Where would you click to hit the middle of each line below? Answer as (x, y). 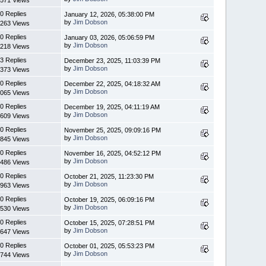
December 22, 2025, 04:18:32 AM (113, 83)
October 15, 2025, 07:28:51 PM (110, 222)
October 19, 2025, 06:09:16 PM (110, 199)
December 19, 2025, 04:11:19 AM (112, 107)
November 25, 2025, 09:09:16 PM (113, 130)
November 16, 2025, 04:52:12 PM (113, 153)
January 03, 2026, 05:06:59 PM (110, 37)
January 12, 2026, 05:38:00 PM (110, 14)
